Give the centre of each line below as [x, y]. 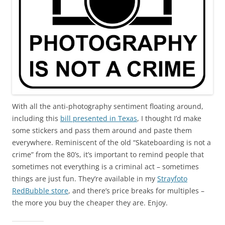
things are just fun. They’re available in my [85, 179]
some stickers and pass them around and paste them [102, 131]
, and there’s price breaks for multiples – [136, 191]
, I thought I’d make [169, 119]
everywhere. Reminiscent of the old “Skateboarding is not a [111, 143]
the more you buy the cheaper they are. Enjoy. [90, 203]
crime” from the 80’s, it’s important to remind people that [108, 155]
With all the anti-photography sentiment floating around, [108, 106]
